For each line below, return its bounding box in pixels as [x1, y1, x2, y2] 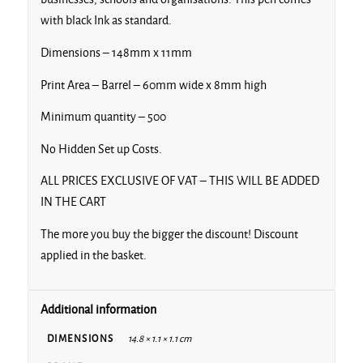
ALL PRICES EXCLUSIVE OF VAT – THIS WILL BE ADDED [40, 174, 319, 188]
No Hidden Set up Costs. [40, 142, 162, 156]
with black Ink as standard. [40, 14, 172, 28]
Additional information [40, 302, 156, 316]
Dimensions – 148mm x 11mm [40, 46, 192, 60]
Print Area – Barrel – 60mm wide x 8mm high [40, 78, 267, 92]
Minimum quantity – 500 [40, 110, 166, 124]
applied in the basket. [40, 248, 147, 262]
